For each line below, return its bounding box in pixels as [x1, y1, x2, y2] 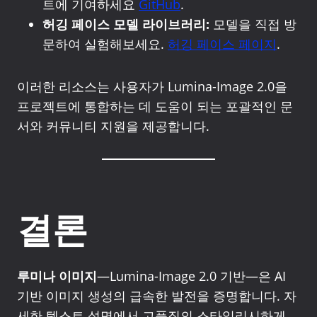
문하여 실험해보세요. [42, 35, 168, 52]
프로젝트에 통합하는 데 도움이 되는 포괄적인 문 [17, 98, 293, 115]
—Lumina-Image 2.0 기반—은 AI [97, 267, 286, 284]
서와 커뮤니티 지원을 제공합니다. [17, 117, 209, 134]
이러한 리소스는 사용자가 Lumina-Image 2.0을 [17, 78, 287, 95]
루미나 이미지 [17, 267, 97, 284]
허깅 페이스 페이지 [168, 35, 277, 52]
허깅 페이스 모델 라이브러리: [42, 16, 209, 33]
